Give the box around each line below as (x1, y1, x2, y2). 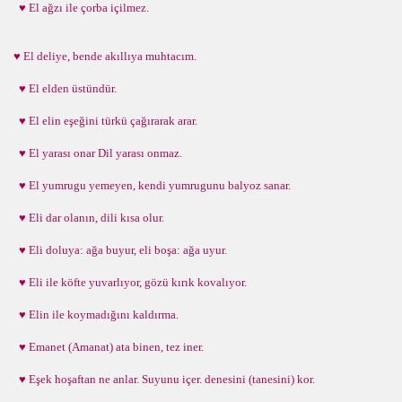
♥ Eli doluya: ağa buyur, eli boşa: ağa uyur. (13, 243, 227, 257)
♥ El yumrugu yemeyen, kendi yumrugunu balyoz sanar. (13, 179, 291, 192)
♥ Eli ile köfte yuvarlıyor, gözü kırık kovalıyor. (13, 275, 247, 289)
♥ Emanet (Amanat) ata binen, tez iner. (13, 340, 204, 354)
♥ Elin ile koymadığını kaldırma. (13, 308, 179, 321)
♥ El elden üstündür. (13, 82, 117, 95)
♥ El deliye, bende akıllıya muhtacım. (13, 49, 197, 63)
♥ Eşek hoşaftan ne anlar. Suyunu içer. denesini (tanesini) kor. (13, 372, 315, 386)
